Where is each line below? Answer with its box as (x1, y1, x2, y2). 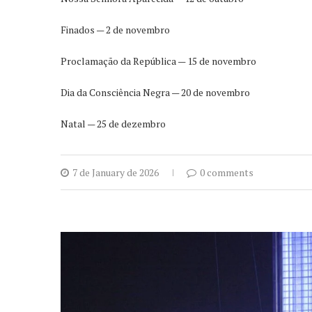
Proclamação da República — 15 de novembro (61, 54, 256, 68)
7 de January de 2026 (72, 165, 159, 179)
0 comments (200, 165, 253, 179)
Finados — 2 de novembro (61, 22, 170, 36)
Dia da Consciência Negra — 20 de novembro (61, 85, 250, 99)
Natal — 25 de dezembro (61, 116, 166, 130)
